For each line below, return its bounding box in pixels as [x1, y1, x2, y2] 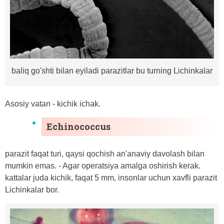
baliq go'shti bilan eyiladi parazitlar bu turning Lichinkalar [11, 66, 212, 75]
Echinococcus [46, 120, 110, 132]
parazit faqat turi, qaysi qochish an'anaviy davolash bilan [5, 149, 204, 158]
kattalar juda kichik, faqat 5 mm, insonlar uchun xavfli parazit [5, 173, 217, 182]
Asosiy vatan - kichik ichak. [5, 99, 100, 108]
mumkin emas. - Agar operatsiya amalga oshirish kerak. [5, 161, 200, 170]
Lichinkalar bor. [5, 185, 59, 194]
